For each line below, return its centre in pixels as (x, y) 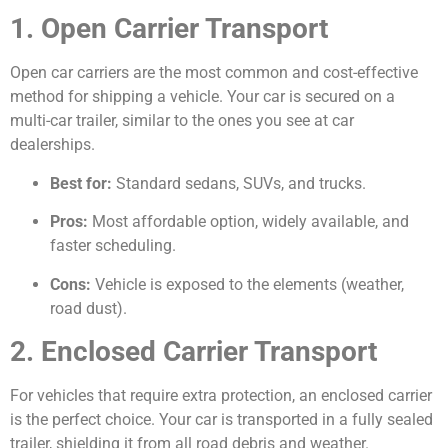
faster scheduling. (113, 246)
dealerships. (52, 145)
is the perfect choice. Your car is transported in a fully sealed (221, 420)
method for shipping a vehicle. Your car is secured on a (202, 97)
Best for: (81, 183)
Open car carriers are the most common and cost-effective (214, 73)
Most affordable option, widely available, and (248, 222)
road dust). (88, 308)
